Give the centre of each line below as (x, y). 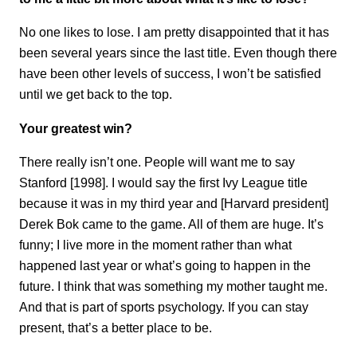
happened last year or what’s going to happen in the (165, 266)
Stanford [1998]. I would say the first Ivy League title (163, 183)
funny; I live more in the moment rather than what (155, 245)
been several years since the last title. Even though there (178, 53)
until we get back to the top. (96, 94)
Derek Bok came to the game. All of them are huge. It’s (171, 224)
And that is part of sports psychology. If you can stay (164, 307)
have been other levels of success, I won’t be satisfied (170, 74)
